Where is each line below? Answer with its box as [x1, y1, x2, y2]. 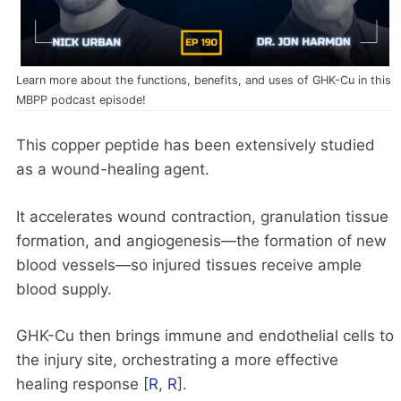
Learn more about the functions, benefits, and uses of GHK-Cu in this [16, 73, 391, 88]
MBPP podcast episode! [16, 93, 146, 107]
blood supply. [16, 279, 112, 298]
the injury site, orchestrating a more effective [16, 351, 338, 370]
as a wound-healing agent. [16, 160, 209, 179]
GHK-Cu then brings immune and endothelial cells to [16, 327, 394, 346]
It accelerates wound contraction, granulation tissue [16, 207, 388, 226]
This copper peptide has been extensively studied [16, 136, 375, 155]
